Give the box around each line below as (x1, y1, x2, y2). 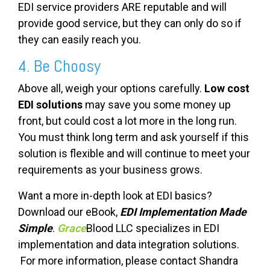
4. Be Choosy (18, 55, 101, 77)
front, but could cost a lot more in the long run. (18, 115, 237, 128)
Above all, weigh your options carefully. (18, 82, 204, 95)
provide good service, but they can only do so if (18, 17, 242, 30)
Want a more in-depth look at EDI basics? (18, 189, 212, 202)
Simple (18, 222, 52, 235)
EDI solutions (18, 98, 83, 111)
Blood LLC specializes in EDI (86, 222, 219, 235)
